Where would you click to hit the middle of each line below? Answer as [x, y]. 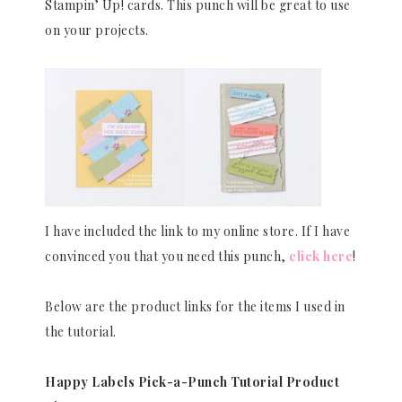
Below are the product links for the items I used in [195, 307]
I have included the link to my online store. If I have [197, 232]
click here [321, 257]
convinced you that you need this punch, [167, 257]
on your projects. [97, 31]
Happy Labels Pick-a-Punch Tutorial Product [192, 382]
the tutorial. [81, 332]
